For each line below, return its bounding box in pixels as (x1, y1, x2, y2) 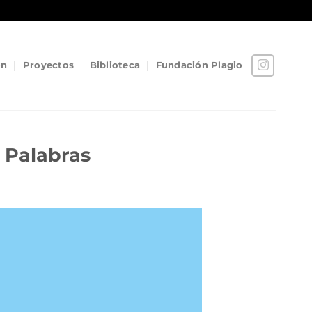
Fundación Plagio (155, 60, 243, 70)
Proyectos (22, 60, 75, 70)
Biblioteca (89, 60, 141, 70)
